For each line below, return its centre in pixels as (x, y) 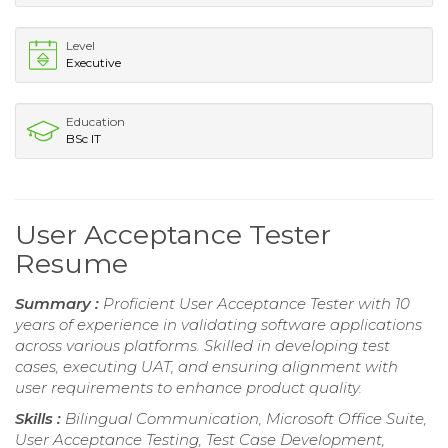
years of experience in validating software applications (218, 324)
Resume (71, 263)
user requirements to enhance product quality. (188, 387)
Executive (93, 62)
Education (95, 121)
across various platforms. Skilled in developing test (202, 345)
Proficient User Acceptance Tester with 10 (256, 303)
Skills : (40, 418)
